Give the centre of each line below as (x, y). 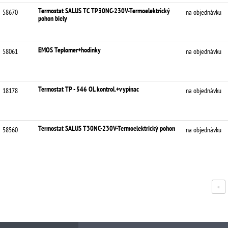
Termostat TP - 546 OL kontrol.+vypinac (89, 89)
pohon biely (53, 18)
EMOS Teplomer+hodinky (69, 50)
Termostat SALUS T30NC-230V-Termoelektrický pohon (107, 128)
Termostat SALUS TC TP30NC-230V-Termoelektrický (104, 11)
